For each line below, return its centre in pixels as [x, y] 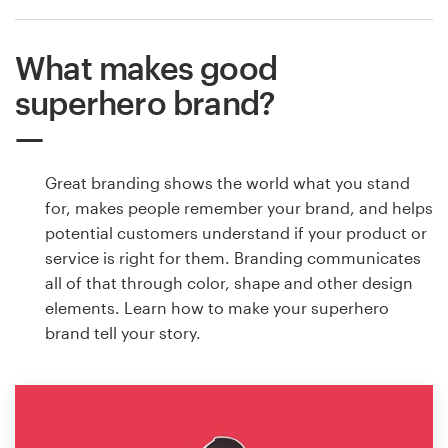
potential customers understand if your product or [236, 232]
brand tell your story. [123, 332]
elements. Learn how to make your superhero [217, 307]
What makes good [146, 67]
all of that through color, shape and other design [229, 282]
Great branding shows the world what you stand [227, 182]
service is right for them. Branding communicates [233, 257]
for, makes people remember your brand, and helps [239, 207]
